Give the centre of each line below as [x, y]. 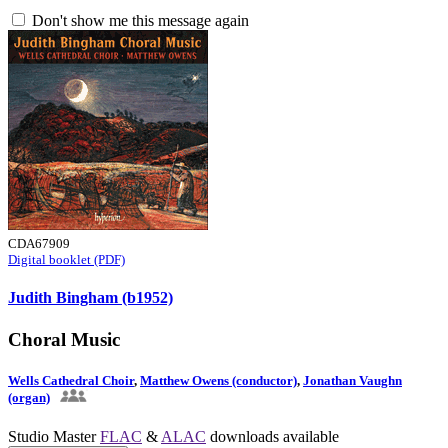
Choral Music [64, 339]
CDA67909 [39, 243]
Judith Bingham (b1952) [90, 298]
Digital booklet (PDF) [66, 259]
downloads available [272, 436]
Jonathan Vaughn [352, 380]
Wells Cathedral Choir [71, 380]
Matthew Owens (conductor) [218, 380]
